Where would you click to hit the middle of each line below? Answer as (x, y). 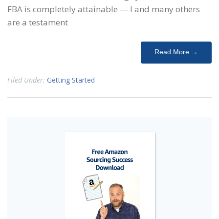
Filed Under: (27, 80)
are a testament (38, 22)
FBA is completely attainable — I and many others (104, 9)
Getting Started (71, 80)
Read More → (176, 52)
